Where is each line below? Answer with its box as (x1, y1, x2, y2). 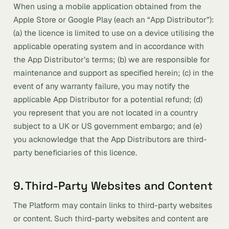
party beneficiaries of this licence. (13, 147, 137, 158)
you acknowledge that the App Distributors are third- (13, 134, 207, 145)
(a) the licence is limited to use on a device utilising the (13, 28, 214, 38)
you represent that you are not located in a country (13, 107, 198, 118)
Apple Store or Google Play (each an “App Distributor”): (13, 14, 214, 25)
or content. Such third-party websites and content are (13, 213, 209, 224)
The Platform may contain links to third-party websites (13, 200, 212, 211)
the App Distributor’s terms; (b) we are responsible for (13, 54, 210, 65)
